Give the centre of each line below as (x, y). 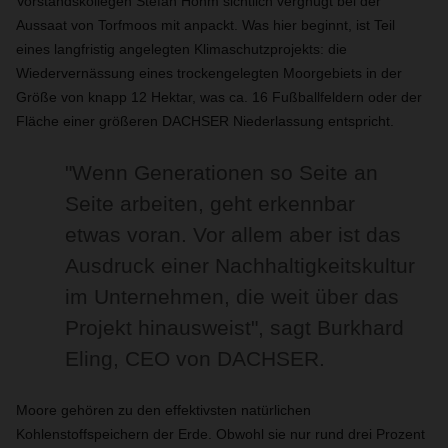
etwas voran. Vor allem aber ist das (233, 234)
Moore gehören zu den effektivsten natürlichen (163, 410)
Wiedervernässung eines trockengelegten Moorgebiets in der (209, 73)
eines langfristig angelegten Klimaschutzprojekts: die (181, 49)
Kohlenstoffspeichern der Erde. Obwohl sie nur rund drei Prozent (220, 434)
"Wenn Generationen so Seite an (222, 172)
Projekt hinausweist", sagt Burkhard (235, 327)
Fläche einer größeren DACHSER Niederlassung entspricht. (205, 121)
